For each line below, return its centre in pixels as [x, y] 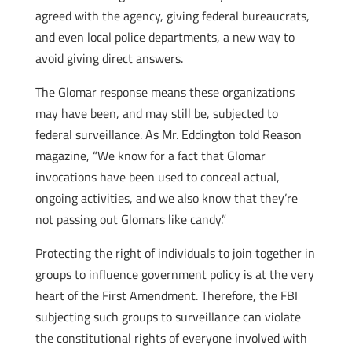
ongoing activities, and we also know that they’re [166, 198]
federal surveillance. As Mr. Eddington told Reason [168, 134]
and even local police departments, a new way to [165, 37]
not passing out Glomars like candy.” [130, 219]
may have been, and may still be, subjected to [156, 113]
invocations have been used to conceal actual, [157, 177]
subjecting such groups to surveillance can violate [168, 317]
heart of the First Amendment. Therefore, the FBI [166, 295]
